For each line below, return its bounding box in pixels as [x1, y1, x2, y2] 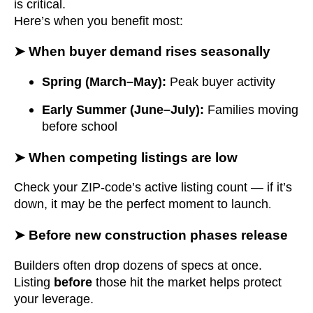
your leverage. [14, 291, 94, 306]
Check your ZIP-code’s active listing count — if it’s [14, 180, 292, 195]
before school [42, 119, 117, 133]
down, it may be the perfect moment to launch [14, 197, 268, 212]
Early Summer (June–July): [42, 102, 204, 117]
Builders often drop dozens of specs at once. [14, 258, 262, 272]
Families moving [204, 102, 298, 117]
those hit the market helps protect [92, 275, 282, 289]
